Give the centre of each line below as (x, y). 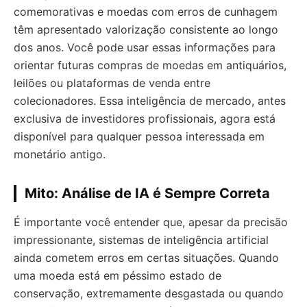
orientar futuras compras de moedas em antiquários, (150, 65)
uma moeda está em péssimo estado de (118, 275)
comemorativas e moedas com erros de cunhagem (146, 11)
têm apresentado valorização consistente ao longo (146, 29)
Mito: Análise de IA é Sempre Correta (147, 193)
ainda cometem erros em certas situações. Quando (146, 257)
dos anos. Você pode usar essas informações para (145, 47)
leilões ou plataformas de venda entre (112, 83)
